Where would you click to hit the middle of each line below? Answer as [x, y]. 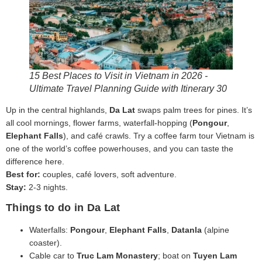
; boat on [175, 256]
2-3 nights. [47, 187]
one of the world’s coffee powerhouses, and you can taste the [120, 148]
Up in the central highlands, [58, 110]
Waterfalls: [50, 230]
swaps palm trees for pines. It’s [194, 110]
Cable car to [53, 256]
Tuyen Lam [215, 256]
